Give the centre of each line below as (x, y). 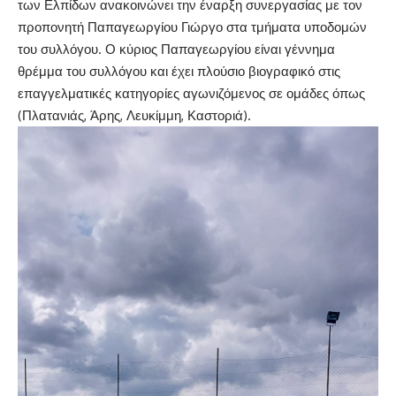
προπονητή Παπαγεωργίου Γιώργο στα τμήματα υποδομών (192, 27)
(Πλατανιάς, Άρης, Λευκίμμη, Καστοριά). (134, 115)
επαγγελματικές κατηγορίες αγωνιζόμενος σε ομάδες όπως (191, 93)
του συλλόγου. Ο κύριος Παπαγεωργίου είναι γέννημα (176, 49)
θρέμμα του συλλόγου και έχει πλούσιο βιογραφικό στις (179, 71)
